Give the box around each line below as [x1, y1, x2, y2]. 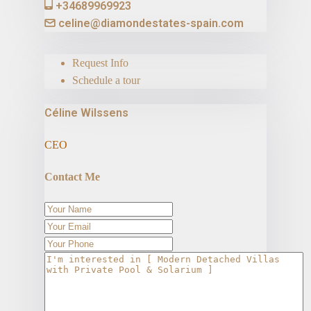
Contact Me [44, 171, 100, 183]
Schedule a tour [72, 74, 140, 87]
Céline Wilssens [44, 106, 128, 119]
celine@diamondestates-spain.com [58, 17, 244, 31]
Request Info [72, 57, 128, 69]
